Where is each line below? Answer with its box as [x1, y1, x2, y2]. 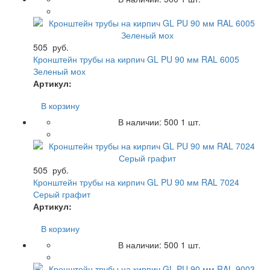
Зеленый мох [33, 64, 86, 77]
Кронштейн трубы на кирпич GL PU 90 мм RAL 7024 [33, 175, 239, 188]
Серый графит [33, 187, 90, 200]
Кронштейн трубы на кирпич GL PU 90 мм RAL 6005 [33, 52, 239, 65]
